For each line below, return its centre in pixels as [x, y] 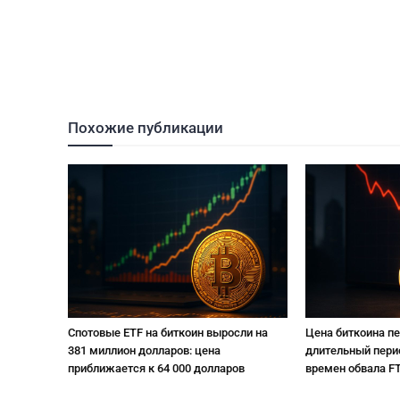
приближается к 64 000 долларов [156, 369]
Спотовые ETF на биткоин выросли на [168, 333]
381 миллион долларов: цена [144, 351]
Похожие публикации [146, 127]
